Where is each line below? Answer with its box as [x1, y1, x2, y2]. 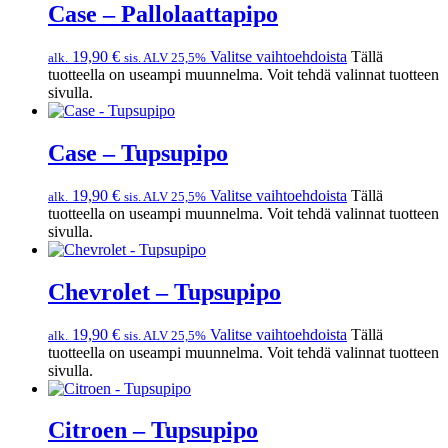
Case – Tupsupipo [48, 139, 228, 166]
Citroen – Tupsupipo [48, 417, 258, 444]
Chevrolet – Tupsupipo [48, 278, 281, 305]
